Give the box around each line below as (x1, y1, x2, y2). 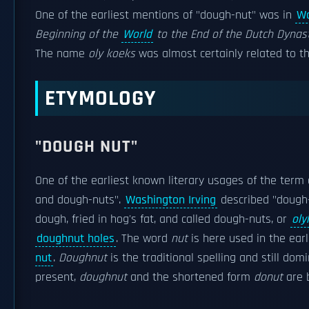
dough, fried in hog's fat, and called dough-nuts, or (35, 212, 287, 227)
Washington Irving (126, 192, 216, 208)
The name (35, 46, 88, 61)
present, (35, 270, 79, 285)
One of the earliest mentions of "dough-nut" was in (35, 8, 295, 23)
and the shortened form (127, 270, 254, 285)
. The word (116, 231, 171, 246)
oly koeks (88, 46, 135, 61)
